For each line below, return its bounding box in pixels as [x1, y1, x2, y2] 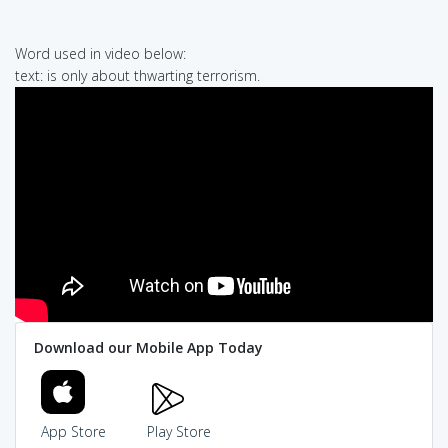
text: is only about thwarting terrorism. [15, 65, 260, 85]
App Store [41, 422, 106, 442]
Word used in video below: [15, 43, 186, 63]
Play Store [146, 422, 211, 442]
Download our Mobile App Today [33, 338, 263, 358]
